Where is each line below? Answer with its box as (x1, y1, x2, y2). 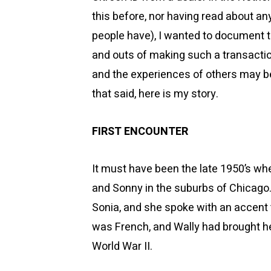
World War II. (92, 238, 152, 255)
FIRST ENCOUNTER (92, 123, 188, 140)
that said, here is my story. (92, 86, 218, 102)
